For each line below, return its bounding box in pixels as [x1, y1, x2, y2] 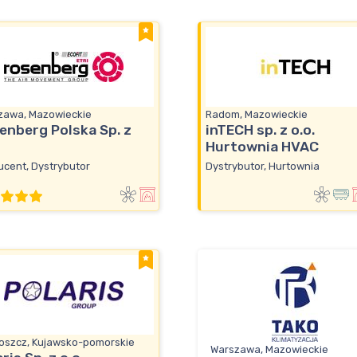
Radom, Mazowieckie [206, 108, 308, 121]
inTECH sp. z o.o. [206, 122, 315, 139]
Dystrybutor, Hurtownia [206, 159, 320, 172]
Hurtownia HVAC [206, 139, 319, 155]
